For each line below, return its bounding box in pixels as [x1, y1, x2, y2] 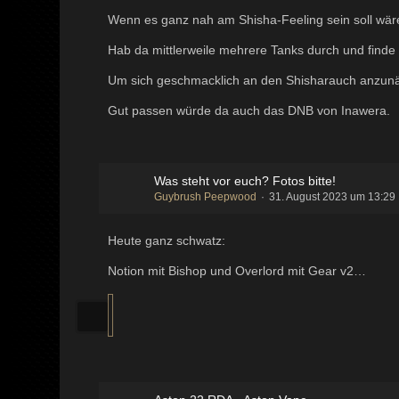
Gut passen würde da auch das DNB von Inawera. [108, 102, 391, 118]
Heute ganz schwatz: [108, 232, 226, 248]
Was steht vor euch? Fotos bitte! [154, 173, 337, 188]
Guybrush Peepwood [154, 190, 257, 203]
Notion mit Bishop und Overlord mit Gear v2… [108, 263, 367, 278]
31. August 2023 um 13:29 [269, 190, 396, 203]
